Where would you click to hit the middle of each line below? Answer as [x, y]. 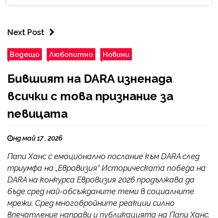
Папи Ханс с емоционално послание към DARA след [103, 157]
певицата [37, 114]
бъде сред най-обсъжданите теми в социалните [101, 192]
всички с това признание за [90, 96]
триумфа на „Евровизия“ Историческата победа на [107, 168]
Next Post [26, 33]
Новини [116, 54]
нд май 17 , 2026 [38, 138]
